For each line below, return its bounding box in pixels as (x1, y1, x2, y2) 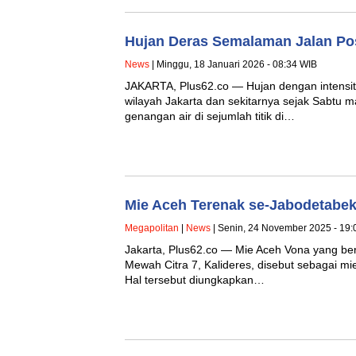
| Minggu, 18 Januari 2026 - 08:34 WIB (149, 58, 317, 70)
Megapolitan (125, 222, 179, 234)
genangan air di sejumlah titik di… (125, 109, 295, 122)
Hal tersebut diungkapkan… (125, 273, 265, 286)
